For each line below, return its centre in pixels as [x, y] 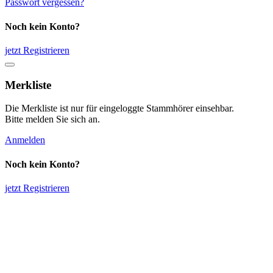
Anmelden [25, 140]
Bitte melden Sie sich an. [52, 119]
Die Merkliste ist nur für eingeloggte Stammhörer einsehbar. [119, 108]
